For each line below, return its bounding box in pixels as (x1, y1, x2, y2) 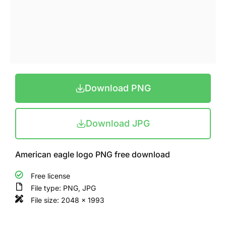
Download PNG (84, 82, 151, 93)
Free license (31, 171, 70, 180)
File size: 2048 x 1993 (31, 195, 104, 204)
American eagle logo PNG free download (15, 149, 170, 159)
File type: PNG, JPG (31, 183, 96, 192)
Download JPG (85, 118, 150, 129)
